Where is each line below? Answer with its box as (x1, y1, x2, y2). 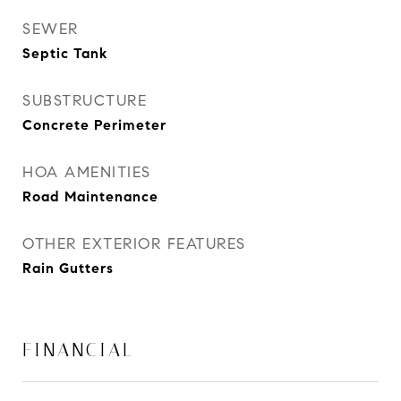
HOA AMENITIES (22, 163, 151, 182)
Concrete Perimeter (22, 116, 166, 133)
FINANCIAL (22, 339, 134, 361)
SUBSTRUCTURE (22, 91, 147, 110)
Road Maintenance (22, 188, 158, 205)
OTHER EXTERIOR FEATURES (22, 235, 246, 253)
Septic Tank (22, 45, 107, 62)
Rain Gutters (22, 260, 114, 277)
